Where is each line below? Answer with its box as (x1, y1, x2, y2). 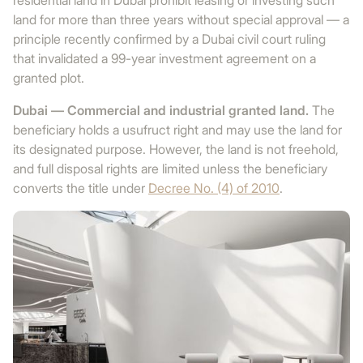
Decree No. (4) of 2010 (148, 180, 280, 196)
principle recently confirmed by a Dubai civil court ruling (13, 31, 326, 47)
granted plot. (13, 70, 84, 86)
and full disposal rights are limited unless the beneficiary (13, 160, 327, 177)
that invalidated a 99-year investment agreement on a (13, 50, 316, 66)
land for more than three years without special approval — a (13, 11, 349, 28)
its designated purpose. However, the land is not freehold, (13, 141, 339, 157)
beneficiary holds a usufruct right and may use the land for (13, 122, 342, 138)
